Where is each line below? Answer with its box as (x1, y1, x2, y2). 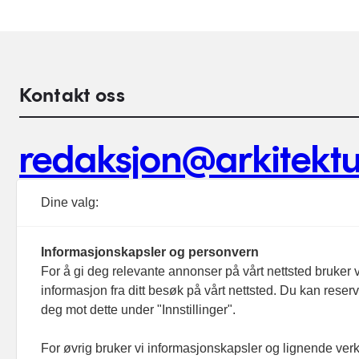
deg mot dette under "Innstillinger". (41, 303, 236, 317)
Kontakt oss (19, 83, 125, 107)
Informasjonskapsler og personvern (41, 245, 259, 259)
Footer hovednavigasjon (18, 290, 169, 305)
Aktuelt (51, 303, 115, 329)
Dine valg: (41, 196, 99, 209)
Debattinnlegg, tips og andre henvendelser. (19, 193, 274, 208)
